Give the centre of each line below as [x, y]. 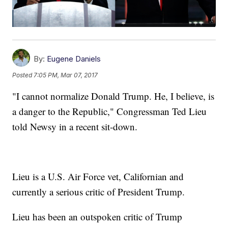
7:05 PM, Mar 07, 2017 [66, 75]
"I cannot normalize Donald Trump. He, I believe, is [113, 96]
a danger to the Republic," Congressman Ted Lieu [110, 111]
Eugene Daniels [74, 59]
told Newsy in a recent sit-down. [77, 127]
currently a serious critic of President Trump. [99, 192]
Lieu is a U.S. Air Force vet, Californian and [98, 177]
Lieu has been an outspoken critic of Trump [97, 217]
